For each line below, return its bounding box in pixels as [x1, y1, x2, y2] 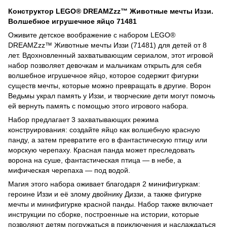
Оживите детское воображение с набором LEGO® [8, 30, 175, 39]
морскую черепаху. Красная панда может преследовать [8, 145, 195, 154]
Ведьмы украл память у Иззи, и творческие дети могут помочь [8, 91, 215, 100]
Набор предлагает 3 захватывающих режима [8, 115, 159, 124]
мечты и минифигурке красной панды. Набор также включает [8, 200, 213, 208]
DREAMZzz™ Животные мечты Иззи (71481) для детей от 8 [8, 41, 207, 49]
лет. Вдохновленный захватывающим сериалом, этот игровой [8, 51, 213, 59]
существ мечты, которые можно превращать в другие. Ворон [8, 81, 211, 90]
